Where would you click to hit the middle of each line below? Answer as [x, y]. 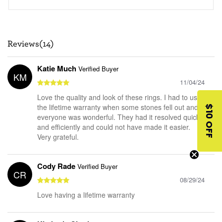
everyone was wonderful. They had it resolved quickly [121, 117]
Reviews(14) [31, 44]
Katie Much [58, 68]
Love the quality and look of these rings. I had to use [119, 97]
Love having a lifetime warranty [86, 194]
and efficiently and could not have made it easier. [114, 127]
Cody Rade [57, 166]
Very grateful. [58, 137]
